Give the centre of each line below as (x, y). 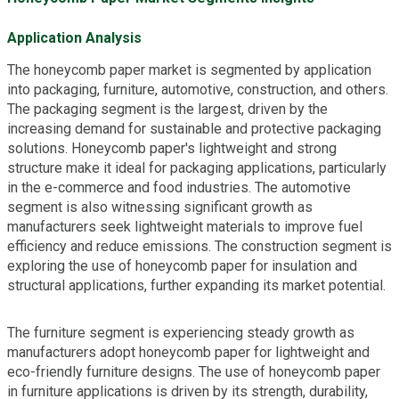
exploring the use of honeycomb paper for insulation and (182, 266)
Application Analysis (74, 38)
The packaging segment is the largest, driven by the (167, 110)
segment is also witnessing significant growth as (160, 208)
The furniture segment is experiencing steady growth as (181, 333)
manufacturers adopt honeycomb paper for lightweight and (188, 353)
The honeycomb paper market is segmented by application (189, 70)
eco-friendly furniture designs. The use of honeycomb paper (194, 372)
